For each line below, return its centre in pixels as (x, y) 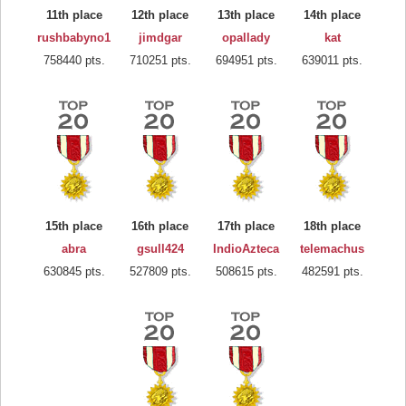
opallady (246, 37)
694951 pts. (246, 60)
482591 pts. (332, 271)
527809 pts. (160, 271)
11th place (74, 14)
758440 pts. (74, 60)
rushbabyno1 (74, 37)
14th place (332, 14)
